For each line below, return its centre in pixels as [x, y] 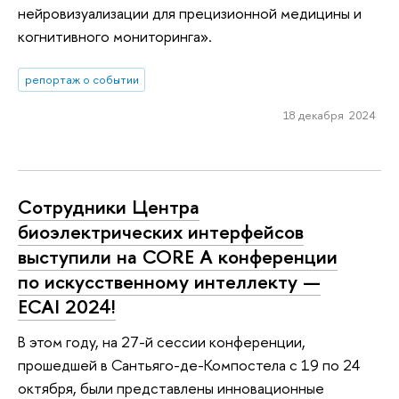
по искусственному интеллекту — [169, 281]
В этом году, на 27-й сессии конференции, [162, 342]
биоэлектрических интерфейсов [161, 231]
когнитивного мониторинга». [115, 37]
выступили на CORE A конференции [178, 256]
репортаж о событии [81, 80]
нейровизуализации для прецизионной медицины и [190, 13]
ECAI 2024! [67, 306]
